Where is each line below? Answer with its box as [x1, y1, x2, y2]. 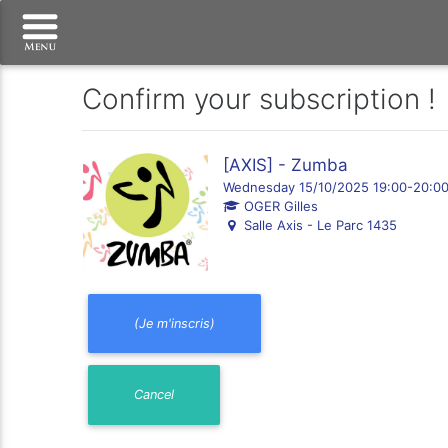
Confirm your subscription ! [82, 82, 437, 116]
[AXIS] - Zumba [223, 155, 354, 175]
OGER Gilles [239, 198, 318, 214]
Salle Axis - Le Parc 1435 [239, 217, 397, 233]
